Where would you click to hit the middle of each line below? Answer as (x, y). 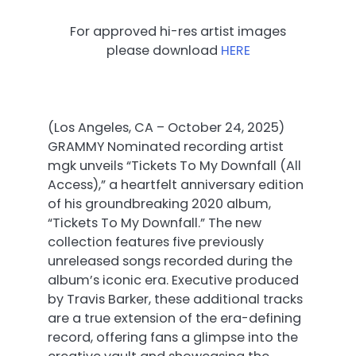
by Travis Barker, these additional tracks (175, 299)
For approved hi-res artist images (178, 32)
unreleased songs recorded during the (170, 261)
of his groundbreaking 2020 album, (159, 203)
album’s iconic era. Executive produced (173, 280)
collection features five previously (156, 242)
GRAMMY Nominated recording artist (166, 146)
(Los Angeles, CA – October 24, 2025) (166, 127)
